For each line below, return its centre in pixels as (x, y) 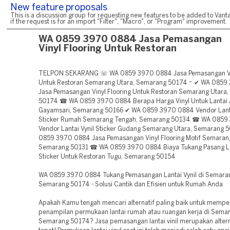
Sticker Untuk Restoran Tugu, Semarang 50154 (107, 157)
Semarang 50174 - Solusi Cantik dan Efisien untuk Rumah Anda (131, 185)
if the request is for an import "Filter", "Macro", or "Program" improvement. (119, 22)
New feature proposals (59, 8)
